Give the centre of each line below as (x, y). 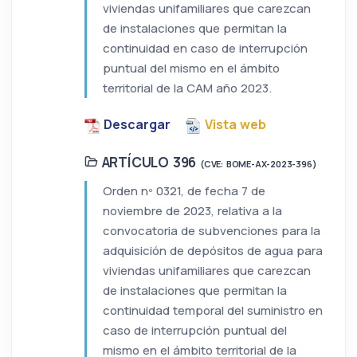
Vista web (235, 125)
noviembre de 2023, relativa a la (192, 211)
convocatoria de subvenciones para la (212, 231)
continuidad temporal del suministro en (213, 311)
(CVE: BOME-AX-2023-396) (259, 164)
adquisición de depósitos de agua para (213, 251)
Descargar (137, 125)
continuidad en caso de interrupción (205, 49)
